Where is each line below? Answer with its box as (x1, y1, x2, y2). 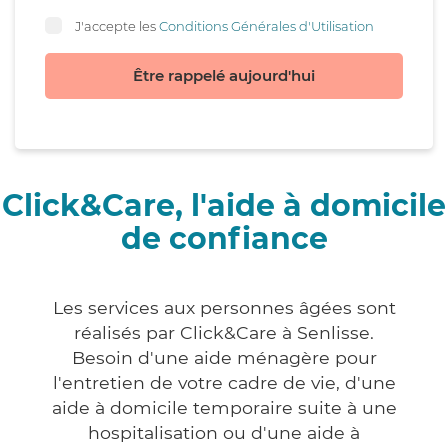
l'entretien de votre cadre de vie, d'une (52, 372, 396, 394)
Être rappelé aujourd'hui (133, 66, 315, 86)
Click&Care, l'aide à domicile (2, 187, 446, 225)
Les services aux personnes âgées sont (52, 297, 396, 319)
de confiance (120, 220, 328, 258)
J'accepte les (75, 17, 159, 34)
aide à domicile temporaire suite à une (51, 397, 397, 419)
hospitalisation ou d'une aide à (88, 422, 360, 444)
